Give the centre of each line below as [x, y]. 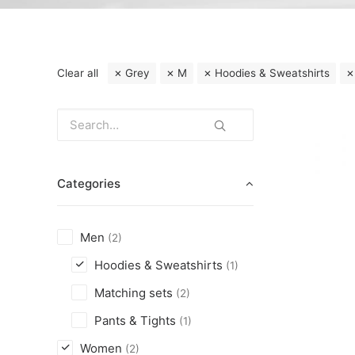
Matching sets [134, 293]
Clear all [78, 73]
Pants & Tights [135, 321]
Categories [89, 183]
